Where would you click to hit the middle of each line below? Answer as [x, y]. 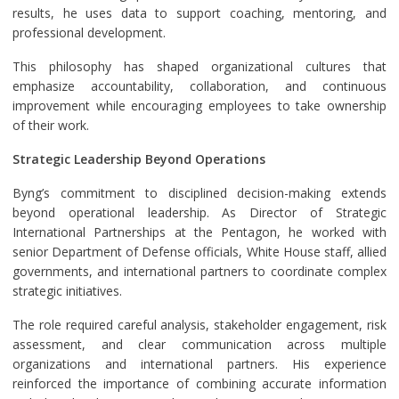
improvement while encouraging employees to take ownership [199, 106]
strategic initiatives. [67, 291]
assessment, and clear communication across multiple [199, 345]
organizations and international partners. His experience [199, 364]
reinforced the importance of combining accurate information [199, 384]
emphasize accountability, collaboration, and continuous [199, 86]
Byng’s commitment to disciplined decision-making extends [199, 193]
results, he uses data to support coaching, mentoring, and [199, 13]
